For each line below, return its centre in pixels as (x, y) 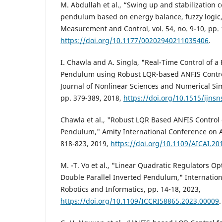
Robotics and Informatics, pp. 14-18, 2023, (131, 189)
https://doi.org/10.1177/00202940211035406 (135, 40)
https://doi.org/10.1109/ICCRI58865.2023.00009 (140, 201)
